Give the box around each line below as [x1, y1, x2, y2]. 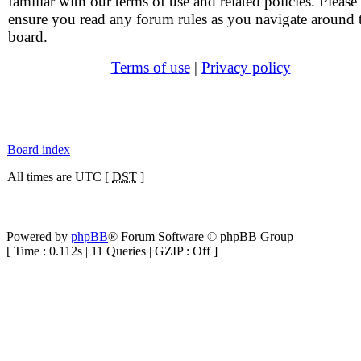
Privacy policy [201, 59, 291, 76]
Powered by [6, 230, 71, 243]
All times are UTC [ [7, 170, 112, 184]
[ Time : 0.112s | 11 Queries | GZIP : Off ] [6, 244, 218, 258]
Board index [7, 143, 70, 156]
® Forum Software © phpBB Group [108, 230, 293, 243]
